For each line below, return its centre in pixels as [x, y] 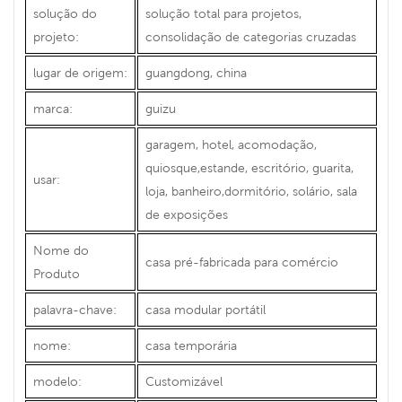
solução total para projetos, [223, 13]
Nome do [61, 250]
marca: [53, 108]
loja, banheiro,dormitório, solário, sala [251, 191]
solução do [65, 13]
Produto [57, 273]
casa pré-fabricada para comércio [242, 262]
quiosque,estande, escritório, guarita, [249, 167]
